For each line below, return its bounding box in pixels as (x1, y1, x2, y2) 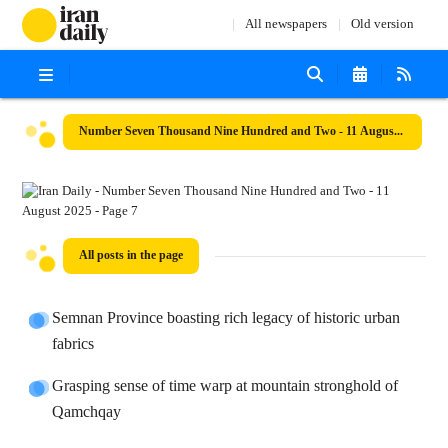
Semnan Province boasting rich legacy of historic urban (52, 305, 401, 332)
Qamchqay (52, 399, 122, 426)
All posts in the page (79, 245, 184, 266)
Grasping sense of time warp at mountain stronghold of (52, 373, 399, 400)
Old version (350, 14, 414, 35)
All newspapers (244, 14, 327, 35)
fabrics (52, 331, 95, 358)
